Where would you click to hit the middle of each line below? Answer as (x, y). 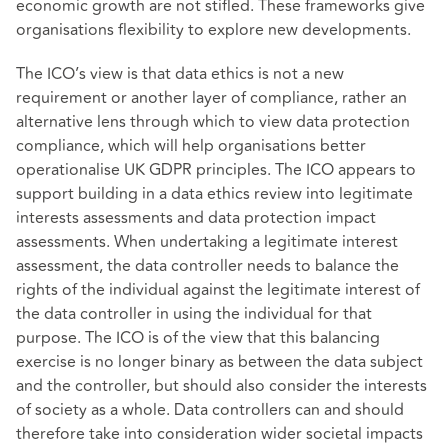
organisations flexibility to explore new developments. (213, 30)
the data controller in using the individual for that (194, 313)
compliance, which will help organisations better (191, 145)
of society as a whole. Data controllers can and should (210, 409)
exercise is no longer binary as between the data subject (219, 361)
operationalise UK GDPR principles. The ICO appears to (216, 169)
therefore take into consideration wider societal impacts (219, 433)
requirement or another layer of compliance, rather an (211, 97)
